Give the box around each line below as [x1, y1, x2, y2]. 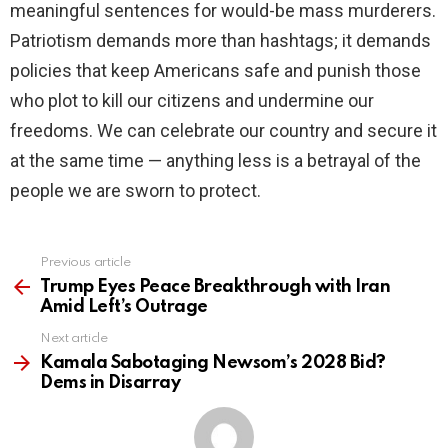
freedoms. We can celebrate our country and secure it [10, 120, 437, 142]
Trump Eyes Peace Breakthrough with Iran [40, 278, 391, 297]
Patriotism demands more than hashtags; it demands [10, 30, 431, 52]
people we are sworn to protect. [10, 180, 261, 202]
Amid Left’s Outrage [40, 298, 208, 317]
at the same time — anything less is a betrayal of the [10, 150, 421, 172]
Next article [40, 332, 108, 346]
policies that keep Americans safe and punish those [10, 60, 421, 82]
